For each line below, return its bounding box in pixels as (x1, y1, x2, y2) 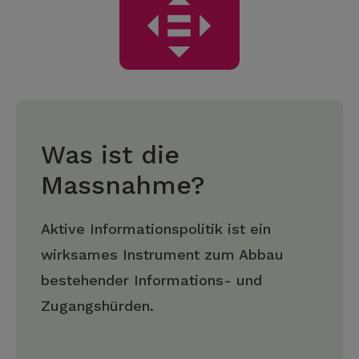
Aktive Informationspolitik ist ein (41, 220, 271, 237)
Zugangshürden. (41, 297, 154, 314)
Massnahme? (41, 170, 205, 200)
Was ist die (41, 139, 179, 170)
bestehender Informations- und (41, 272, 262, 288)
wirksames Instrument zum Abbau (41, 246, 284, 263)
